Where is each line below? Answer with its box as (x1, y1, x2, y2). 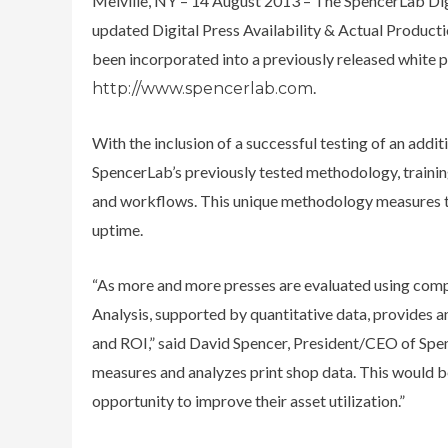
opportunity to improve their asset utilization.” (92, 390, 405, 410)
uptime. (92, 220, 143, 240)
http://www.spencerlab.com (92, 78, 313, 98)
